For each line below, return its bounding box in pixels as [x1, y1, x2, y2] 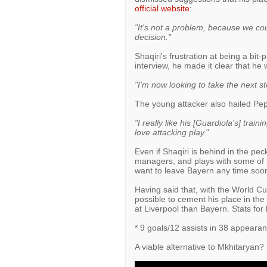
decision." [134, 32, 171, 42]
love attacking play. [134, 128, 206, 137]
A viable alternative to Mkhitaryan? [134, 242, 264, 252]
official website [134, 4, 190, 13]
